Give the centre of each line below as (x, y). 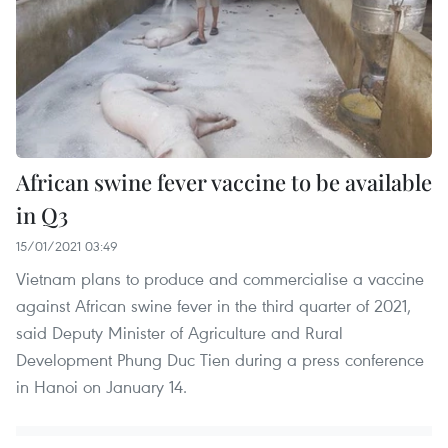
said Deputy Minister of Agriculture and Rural (179, 332)
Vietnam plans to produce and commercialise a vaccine (220, 278)
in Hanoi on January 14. (101, 386)
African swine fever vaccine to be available (224, 181)
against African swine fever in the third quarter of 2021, (213, 305)
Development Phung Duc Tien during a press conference (220, 359)
